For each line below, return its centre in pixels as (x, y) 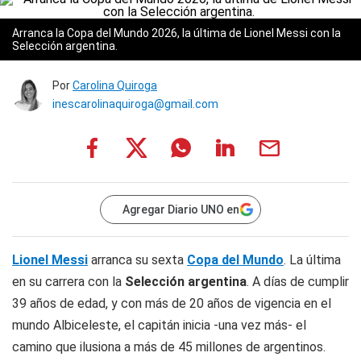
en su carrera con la (68, 282)
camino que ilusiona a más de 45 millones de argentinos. (169, 347)
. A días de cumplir (298, 282)
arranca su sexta (137, 260)
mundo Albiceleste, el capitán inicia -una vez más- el (159, 325)
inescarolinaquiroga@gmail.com (135, 104)
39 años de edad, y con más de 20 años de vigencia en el (172, 303)
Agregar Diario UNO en (181, 210)
